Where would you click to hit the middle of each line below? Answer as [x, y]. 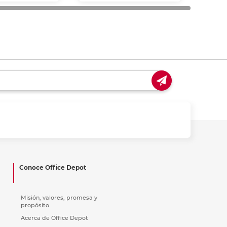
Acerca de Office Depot [54, 218]
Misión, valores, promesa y [59, 197]
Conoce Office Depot [53, 167]
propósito [35, 205]
